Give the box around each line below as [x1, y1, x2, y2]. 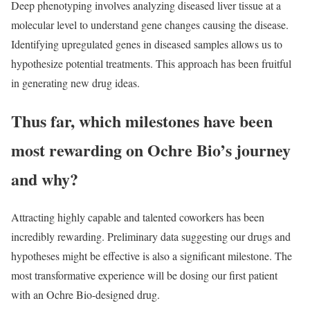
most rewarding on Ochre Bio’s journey [11, 137, 291, 162]
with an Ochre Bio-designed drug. [11, 286, 160, 302]
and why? [11, 166, 78, 191]
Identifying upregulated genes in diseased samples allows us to [11, 37, 282, 51]
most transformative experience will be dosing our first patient [11, 267, 277, 282]
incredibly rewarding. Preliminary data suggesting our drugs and [11, 228, 291, 244]
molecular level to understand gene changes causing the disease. [11, 17, 289, 32]
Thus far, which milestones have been [11, 108, 273, 133]
